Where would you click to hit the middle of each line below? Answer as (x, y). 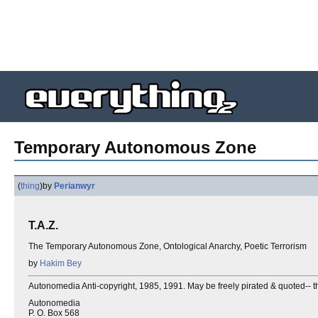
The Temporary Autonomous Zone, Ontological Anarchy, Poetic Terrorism (168, 246)
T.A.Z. (43, 225)
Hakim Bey (61, 263)
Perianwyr (75, 186)
